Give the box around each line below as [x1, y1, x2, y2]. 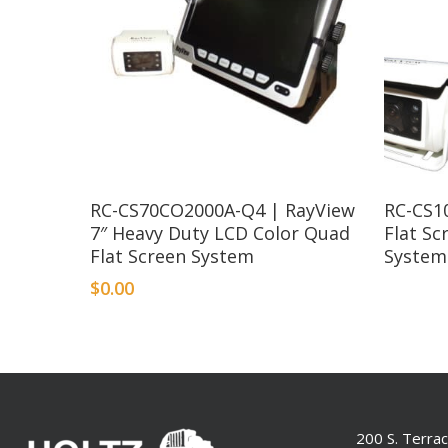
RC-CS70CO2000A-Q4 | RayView [90, 197, 355, 222]
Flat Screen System [90, 243, 254, 268]
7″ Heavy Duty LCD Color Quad [90, 220, 350, 245]
